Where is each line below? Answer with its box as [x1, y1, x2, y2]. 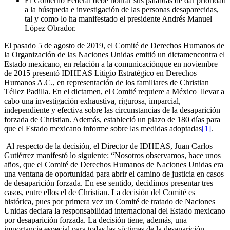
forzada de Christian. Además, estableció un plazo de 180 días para [4, 115, 220, 124]
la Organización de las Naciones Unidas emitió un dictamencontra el [4, 50, 225, 60]
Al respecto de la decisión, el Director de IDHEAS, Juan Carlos [4, 142, 213, 151]
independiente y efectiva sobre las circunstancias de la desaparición [4, 106, 220, 115]
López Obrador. [25, 24, 76, 33]
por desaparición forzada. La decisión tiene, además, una [4, 216, 187, 225]
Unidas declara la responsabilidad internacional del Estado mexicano [4, 206, 225, 216]
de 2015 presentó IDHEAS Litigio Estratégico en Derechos [4, 69, 197, 78]
